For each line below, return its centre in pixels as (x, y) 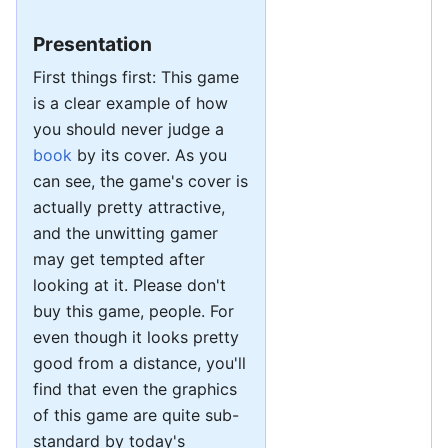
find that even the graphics (135, 388)
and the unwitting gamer (125, 232)
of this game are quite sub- (136, 414)
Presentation (92, 43)
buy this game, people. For (133, 310)
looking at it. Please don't (129, 284)
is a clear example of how (130, 102)
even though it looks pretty (136, 336)
